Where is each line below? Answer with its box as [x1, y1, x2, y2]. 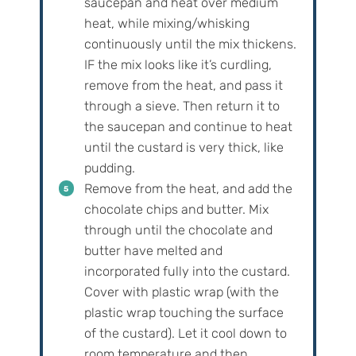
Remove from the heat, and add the [83, 181, 292, 197]
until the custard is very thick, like [83, 140, 284, 156]
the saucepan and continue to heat [83, 119, 292, 135]
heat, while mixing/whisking [83, 16, 250, 32]
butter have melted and [83, 243, 222, 259]
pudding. [83, 161, 135, 176]
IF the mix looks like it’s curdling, [83, 57, 272, 73]
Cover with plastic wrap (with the [83, 284, 279, 300]
